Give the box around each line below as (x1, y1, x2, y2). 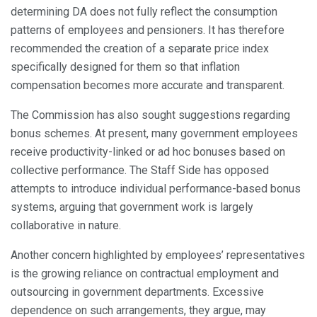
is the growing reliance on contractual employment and (11, 267, 279, 281)
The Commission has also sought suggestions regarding (11, 108, 290, 122)
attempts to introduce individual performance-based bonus (11, 182, 301, 196)
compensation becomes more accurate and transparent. (11, 79, 284, 93)
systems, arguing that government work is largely (11, 200, 253, 214)
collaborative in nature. (11, 219, 121, 233)
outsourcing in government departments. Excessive (11, 285, 264, 299)
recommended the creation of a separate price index (11, 42, 269, 56)
